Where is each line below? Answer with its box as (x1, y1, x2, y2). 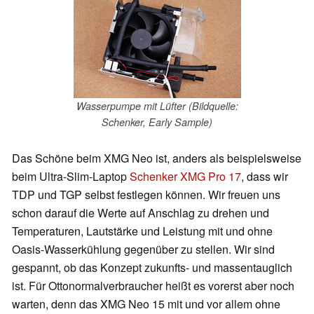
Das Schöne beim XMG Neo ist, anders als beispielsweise (12, 150, 301, 167)
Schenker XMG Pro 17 (130, 168, 241, 185)
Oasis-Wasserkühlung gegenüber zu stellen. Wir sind (12, 241, 275, 258)
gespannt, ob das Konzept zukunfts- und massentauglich (12, 259, 292, 276)
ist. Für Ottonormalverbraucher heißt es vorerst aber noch (12, 278, 294, 294)
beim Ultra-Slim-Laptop (12, 168, 130, 185)
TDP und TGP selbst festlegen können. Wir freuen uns (12, 186, 280, 203)
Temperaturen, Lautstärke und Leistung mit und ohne (12, 223, 273, 240)
